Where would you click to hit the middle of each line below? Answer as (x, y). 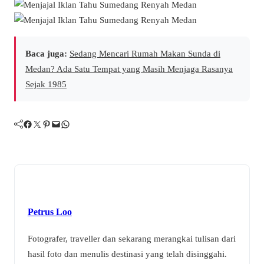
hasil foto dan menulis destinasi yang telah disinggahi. (127, 254)
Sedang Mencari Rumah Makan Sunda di (145, 53)
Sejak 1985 (46, 84)
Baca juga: (46, 53)
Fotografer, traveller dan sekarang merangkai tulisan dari (131, 239)
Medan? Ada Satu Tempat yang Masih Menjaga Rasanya (129, 68)
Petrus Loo (49, 212)
